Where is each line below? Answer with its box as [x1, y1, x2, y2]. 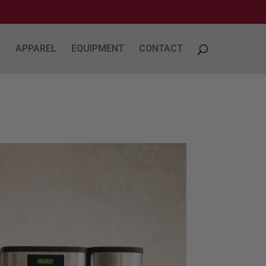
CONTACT [139, 43, 183, 54]
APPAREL [15, 43, 57, 54]
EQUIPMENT [71, 43, 125, 54]
